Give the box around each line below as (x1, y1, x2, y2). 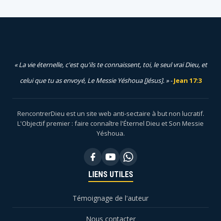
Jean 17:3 (173, 76, 202, 85)
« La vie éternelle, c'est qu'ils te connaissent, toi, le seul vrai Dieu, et (14, 60, 207, 70)
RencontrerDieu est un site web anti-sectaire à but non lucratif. (17, 109, 204, 118)
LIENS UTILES (88, 170, 133, 180)
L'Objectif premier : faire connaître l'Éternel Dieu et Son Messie (17, 119, 204, 128)
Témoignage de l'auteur (73, 193, 148, 203)
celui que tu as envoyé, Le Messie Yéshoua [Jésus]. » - (19, 76, 174, 85)
